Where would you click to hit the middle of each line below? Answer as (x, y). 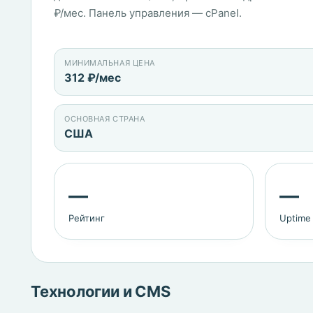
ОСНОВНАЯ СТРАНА (105, 119)
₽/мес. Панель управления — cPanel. (148, 13)
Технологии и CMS (101, 291)
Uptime (295, 218)
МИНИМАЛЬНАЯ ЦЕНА (110, 63)
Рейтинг (87, 218)
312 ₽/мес (93, 78)
